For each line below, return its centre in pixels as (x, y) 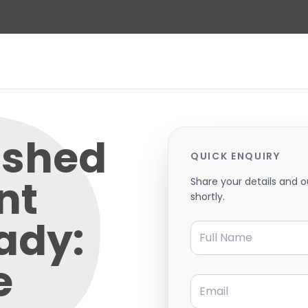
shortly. (208, 196)
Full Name (216, 225)
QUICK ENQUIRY (235, 156)
